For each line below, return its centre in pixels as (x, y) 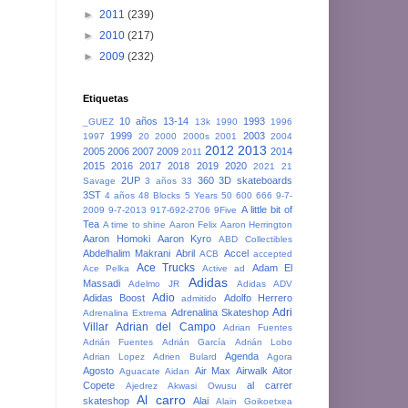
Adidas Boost (114, 297)
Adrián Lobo (264, 342)
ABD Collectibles (256, 239)
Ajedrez (141, 385)
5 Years (201, 195)
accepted (273, 253)
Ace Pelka (107, 268)
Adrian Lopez (114, 356)
